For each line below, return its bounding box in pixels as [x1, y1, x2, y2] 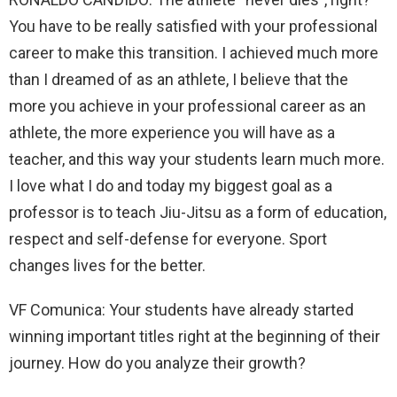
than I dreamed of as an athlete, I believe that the [9, 69, 348, 89]
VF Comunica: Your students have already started [9, 300, 354, 319]
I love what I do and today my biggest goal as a [9, 175, 332, 195]
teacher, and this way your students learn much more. [9, 149, 385, 168]
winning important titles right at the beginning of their [9, 326, 380, 346]
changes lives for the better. [9, 255, 206, 275]
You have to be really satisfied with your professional [9, 16, 378, 35]
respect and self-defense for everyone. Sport [9, 229, 327, 248]
